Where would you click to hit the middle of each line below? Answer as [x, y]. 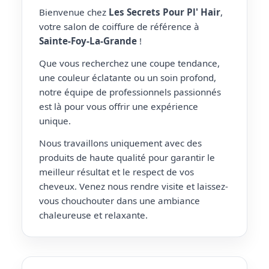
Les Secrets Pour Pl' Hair [165, 12]
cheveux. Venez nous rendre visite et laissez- [134, 186]
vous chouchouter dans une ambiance [119, 200]
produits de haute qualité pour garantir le [127, 157]
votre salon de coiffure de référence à [119, 26]
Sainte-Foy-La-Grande [88, 41]
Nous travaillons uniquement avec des [120, 143]
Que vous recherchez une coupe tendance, [129, 63]
